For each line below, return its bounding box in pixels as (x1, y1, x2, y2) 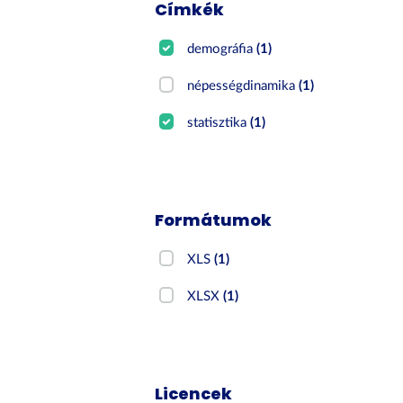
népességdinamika (187, 79, 300, 93)
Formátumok (155, 209, 272, 231)
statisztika (187, 116, 251, 130)
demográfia (187, 42, 257, 56)
